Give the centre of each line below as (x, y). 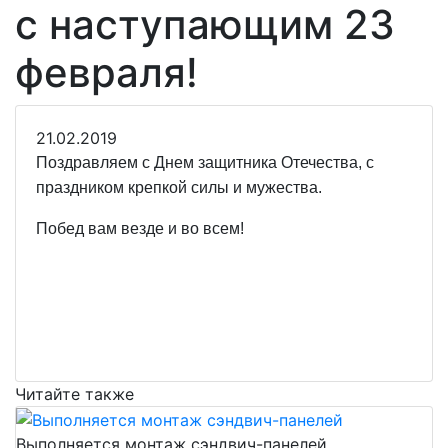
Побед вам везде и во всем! (140, 228)
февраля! (106, 72)
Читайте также (74, 393)
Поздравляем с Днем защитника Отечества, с (205, 162)
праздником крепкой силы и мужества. (179, 187)
